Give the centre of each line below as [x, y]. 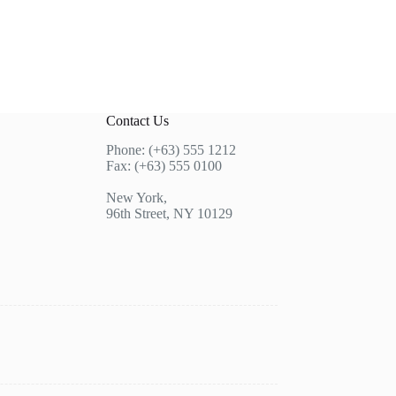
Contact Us [137, 121]
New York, [136, 198]
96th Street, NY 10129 [169, 213]
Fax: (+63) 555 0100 [164, 166]
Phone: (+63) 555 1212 [171, 150]
